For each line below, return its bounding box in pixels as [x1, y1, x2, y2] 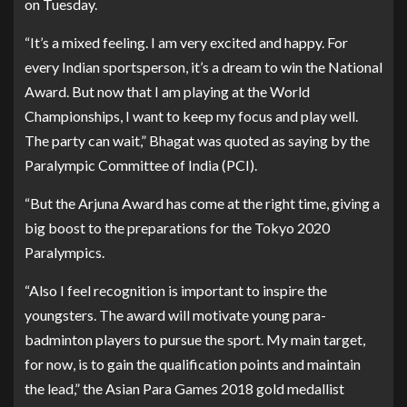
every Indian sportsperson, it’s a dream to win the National [25, 57, 382, 75]
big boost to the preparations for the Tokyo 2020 [25, 218, 330, 236]
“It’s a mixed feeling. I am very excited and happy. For [25, 33, 348, 51]
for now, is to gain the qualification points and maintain [25, 354, 361, 372]
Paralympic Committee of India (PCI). [25, 155, 257, 174]
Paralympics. [25, 243, 104, 261]
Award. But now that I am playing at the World [25, 82, 310, 100]
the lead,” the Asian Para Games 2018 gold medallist [25, 379, 344, 397]
